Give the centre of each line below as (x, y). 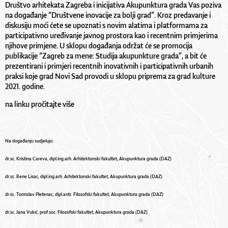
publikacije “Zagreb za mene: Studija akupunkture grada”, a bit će (106, 55)
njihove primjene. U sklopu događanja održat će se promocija (99, 45)
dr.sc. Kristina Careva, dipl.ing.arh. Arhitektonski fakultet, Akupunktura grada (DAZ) (88, 159)
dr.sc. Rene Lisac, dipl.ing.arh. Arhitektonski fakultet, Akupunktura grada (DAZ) (84, 176)
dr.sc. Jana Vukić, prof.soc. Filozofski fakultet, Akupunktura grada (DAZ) (76, 212)
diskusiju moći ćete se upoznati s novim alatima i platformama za (106, 25)
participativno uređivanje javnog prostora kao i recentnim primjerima (111, 35)
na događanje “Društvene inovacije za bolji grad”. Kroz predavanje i (108, 15)
